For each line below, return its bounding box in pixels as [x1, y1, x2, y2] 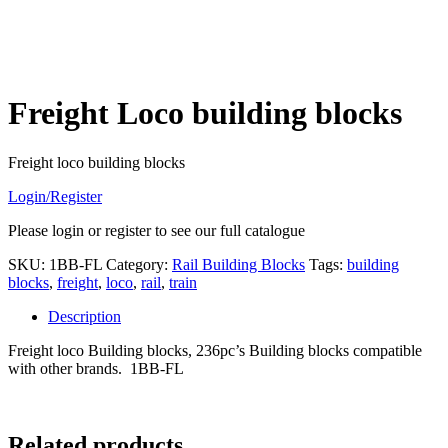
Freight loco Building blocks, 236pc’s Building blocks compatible [8, 341, 422, 359]
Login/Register [8, 187, 102, 205]
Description [48, 307, 121, 325]
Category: [106, 255, 172, 273]
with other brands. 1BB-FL [8, 359, 184, 377]
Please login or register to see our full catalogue [8, 221, 305, 239]
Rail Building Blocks [172, 255, 305, 273]
